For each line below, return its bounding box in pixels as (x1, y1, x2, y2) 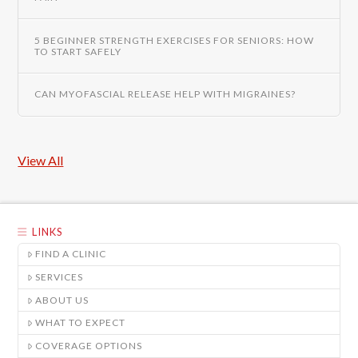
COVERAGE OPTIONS (35, 339, 143, 352)
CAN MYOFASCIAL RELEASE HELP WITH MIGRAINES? (34, 88, 296, 101)
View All (18, 152, 64, 168)
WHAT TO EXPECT (35, 316, 126, 329)
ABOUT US (35, 293, 89, 306)
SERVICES (35, 270, 84, 283)
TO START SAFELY (34, 45, 121, 58)
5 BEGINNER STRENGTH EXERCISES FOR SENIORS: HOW (34, 34, 314, 46)
